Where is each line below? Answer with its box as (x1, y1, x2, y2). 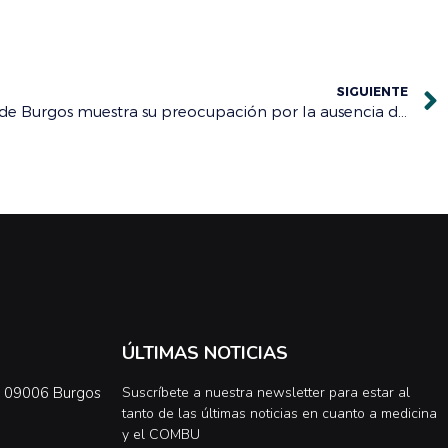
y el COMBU (122, 425, 200, 445)
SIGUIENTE (337, 83, 408, 98)
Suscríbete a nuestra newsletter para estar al (122, 383, 410, 403)
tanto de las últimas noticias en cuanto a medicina (122, 404, 437, 424)
